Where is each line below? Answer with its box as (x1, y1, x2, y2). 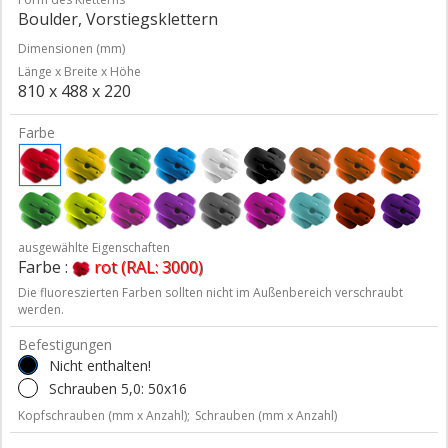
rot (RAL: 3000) (94, 255, 203, 278)
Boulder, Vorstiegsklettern (18, 7, 218, 30)
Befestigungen (18, 334, 112, 354)
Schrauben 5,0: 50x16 (49, 378, 187, 398)
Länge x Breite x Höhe (18, 62, 141, 80)
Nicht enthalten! (49, 355, 151, 375)
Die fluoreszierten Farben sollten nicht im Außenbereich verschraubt (18, 283, 403, 301)
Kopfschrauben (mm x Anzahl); (18, 406, 190, 424)
